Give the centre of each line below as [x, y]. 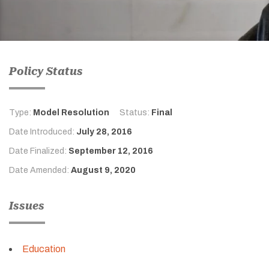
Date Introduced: [43, 131]
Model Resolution [71, 112]
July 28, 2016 [104, 131]
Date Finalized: [39, 151]
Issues [27, 205]
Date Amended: [40, 170]
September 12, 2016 [111, 151]
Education [44, 249]
